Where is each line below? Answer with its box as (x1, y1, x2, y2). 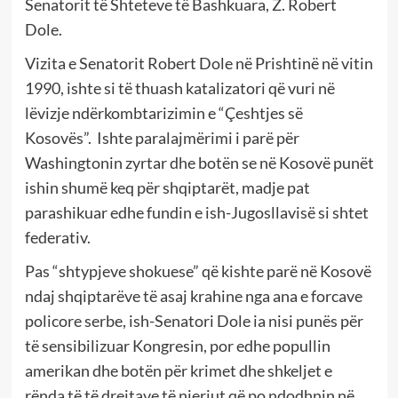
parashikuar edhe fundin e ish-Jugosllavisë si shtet (24, 202, 369, 222)
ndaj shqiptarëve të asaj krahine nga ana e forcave (24, 285, 362, 306)
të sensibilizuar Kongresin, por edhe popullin (24, 335, 330, 355)
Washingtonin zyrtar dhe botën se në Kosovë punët (24, 152, 374, 172)
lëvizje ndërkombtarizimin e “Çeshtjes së (24, 102, 303, 123)
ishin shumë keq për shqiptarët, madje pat (24, 177, 310, 197)
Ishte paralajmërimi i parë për (96, 127, 299, 147)
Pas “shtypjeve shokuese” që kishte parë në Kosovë (24, 260, 371, 281)
